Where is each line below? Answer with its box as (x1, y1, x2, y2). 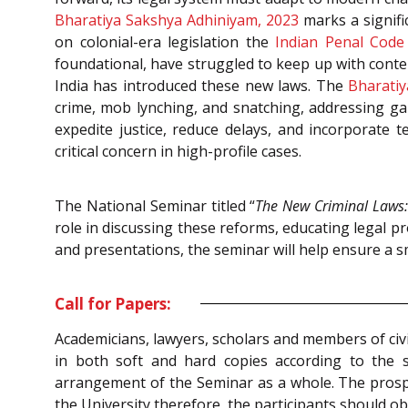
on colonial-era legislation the (55, 31, 276, 52)
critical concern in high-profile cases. (55, 140, 301, 161)
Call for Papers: (55, 292, 171, 314)
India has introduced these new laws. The (55, 75, 349, 96)
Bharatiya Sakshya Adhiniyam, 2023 (55, 9, 299, 30)
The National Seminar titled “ (55, 196, 256, 217)
